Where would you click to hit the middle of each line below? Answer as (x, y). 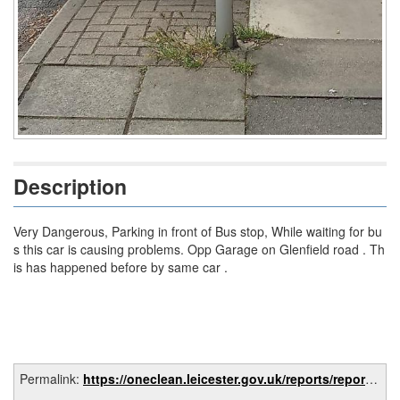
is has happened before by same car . (121, 267)
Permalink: (51, 379)
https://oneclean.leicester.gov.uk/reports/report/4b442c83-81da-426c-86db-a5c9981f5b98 (224, 379)
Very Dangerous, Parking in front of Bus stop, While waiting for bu (198, 231)
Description (78, 186)
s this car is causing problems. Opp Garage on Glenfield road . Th (199, 249)
